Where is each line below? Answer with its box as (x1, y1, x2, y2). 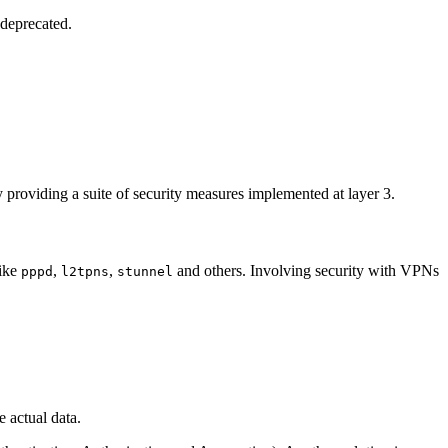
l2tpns (61, 263, 109, 279)
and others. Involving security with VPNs (173, 261, 439, 279)
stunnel (117, 263, 173, 279)
